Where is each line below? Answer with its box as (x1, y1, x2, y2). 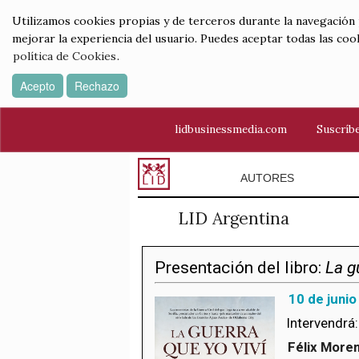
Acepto (20, 78, 55, 94)
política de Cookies (13, 49, 116, 63)
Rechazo (75, 78, 119, 94)
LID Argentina (177, 208, 289, 229)
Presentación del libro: (155, 258, 325, 277)
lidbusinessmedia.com (175, 122, 287, 136)
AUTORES (240, 171, 294, 184)
